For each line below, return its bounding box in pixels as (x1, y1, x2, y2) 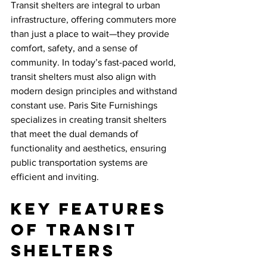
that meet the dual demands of (11, 129, 141, 139)
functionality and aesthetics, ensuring (11, 143, 169, 153)
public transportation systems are (11, 157, 150, 167)
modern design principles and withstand (11, 86, 179, 96)
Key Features (11, 198, 174, 219)
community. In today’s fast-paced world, (11, 57, 178, 67)
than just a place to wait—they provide (11, 29, 172, 39)
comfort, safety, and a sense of (11, 43, 140, 53)
